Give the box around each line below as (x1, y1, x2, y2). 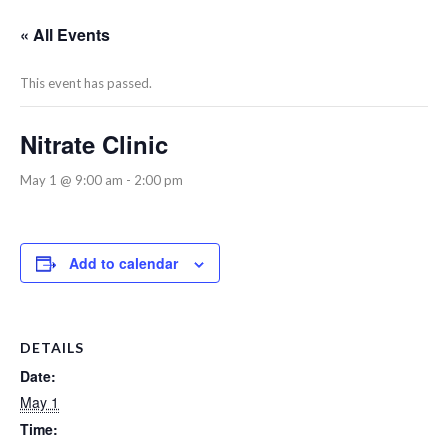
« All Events (20, 22, 110, 46)
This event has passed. (20, 74, 152, 91)
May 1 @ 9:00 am (20, 171, 123, 188)
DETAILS (20, 338, 84, 356)
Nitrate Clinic (20, 126, 168, 161)
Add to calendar (69, 252, 178, 273)
